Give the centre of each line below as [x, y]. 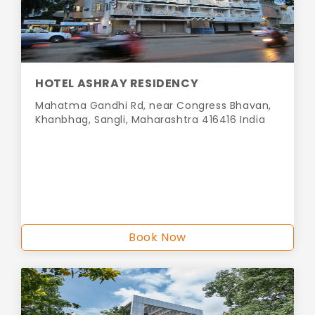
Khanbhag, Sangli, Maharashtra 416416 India [150, 120]
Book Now [157, 238]
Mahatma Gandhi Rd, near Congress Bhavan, [154, 106]
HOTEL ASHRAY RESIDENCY [117, 84]
